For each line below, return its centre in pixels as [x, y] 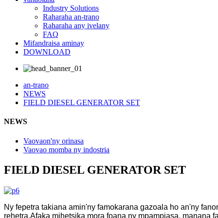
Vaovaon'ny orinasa [54, 141]
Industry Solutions [71, 8]
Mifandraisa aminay [54, 43]
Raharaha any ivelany [76, 26]
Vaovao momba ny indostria [66, 149]
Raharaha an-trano [71, 17]
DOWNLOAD [47, 52]
